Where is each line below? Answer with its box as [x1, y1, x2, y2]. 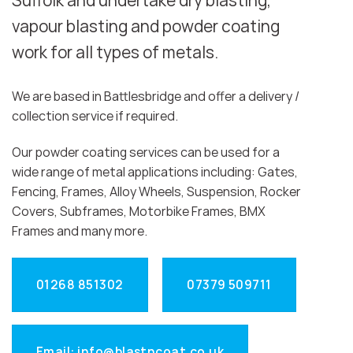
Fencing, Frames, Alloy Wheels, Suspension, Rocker [12, 183, 301, 201]
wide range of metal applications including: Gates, [12, 163, 298, 181]
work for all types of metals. [12, 41, 218, 64]
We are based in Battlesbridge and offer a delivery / [12, 87, 299, 106]
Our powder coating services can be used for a [12, 143, 280, 162]
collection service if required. [12, 107, 178, 125]
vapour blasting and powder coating [12, 15, 280, 38]
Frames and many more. [12, 222, 147, 240]
